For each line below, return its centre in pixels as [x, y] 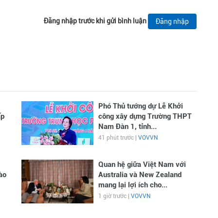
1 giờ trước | [114, 196]
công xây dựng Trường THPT [145, 117]
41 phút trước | [118, 138]
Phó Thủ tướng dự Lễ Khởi [140, 106]
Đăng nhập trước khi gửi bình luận [95, 21]
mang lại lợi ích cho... [133, 185]
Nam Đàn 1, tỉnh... [127, 127]
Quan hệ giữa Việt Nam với [142, 165]
